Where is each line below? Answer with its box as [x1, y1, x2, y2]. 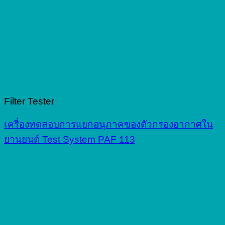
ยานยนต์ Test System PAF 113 [4, 134, 135, 145]
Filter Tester [4, 96, 54, 107]
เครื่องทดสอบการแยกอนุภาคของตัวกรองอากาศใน [4, 119, 213, 130]
